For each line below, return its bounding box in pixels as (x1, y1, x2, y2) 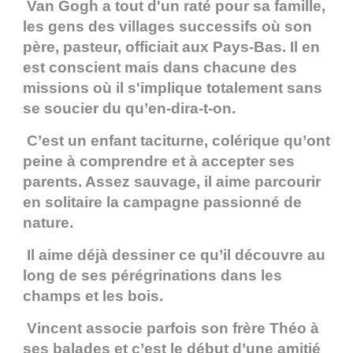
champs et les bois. (23, 288, 163, 305)
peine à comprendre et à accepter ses (23, 153, 295, 170)
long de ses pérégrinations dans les (23, 267, 282, 284)
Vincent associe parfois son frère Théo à (23, 320, 319, 337)
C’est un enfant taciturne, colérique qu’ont (23, 132, 330, 150)
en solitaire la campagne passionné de (23, 194, 302, 211)
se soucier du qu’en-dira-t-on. (23, 100, 236, 117)
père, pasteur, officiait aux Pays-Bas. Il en (23, 39, 320, 56)
